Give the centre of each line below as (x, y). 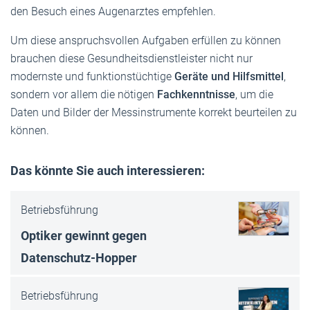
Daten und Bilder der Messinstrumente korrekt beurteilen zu (154, 112)
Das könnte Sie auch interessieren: (108, 170)
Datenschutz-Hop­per (79, 257)
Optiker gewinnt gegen (84, 235)
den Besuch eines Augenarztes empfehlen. (113, 11)
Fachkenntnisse (196, 94)
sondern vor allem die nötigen (84, 94)
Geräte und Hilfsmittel (229, 76)
